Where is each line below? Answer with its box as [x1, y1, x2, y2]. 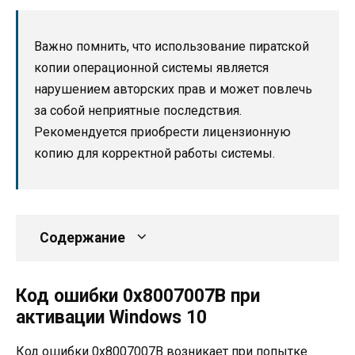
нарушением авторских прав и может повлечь [34, 81, 312, 97]
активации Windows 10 [16, 306, 207, 328]
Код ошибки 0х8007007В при [16, 284, 260, 307]
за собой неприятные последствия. [34, 102, 242, 118]
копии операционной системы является [34, 59, 269, 75]
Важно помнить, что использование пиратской [34, 38, 309, 54]
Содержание [40, 229, 125, 246]
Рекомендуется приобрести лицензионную [34, 124, 291, 139]
